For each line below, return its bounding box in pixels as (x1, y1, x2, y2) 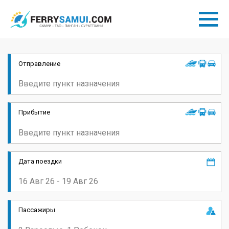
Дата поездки (18, 157, 62, 165)
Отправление (18, 59, 60, 67)
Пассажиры (18, 206, 55, 214)
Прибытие (18, 108, 50, 117)
